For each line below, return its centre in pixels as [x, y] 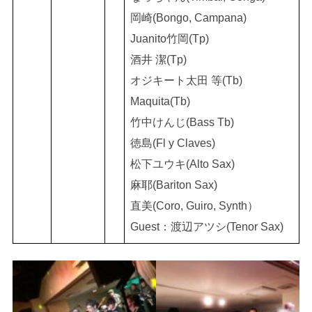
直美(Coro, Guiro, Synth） [194, 206]
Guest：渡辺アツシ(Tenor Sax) [206, 227]
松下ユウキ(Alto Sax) [182, 164]
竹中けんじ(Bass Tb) [182, 122]
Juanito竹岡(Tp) [169, 39]
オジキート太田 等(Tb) [186, 80]
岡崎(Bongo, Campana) [188, 18]
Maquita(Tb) [160, 101]
